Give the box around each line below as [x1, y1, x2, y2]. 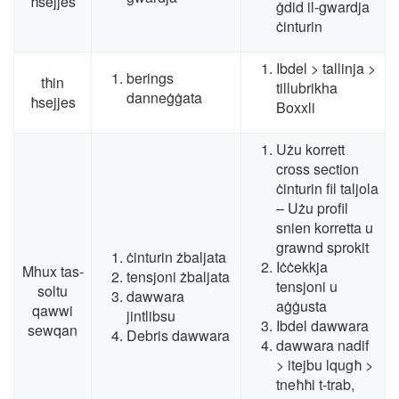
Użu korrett [276, 139, 345, 160]
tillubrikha [276, 77, 338, 99]
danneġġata [126, 87, 202, 109]
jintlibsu [126, 305, 175, 327]
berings [126, 68, 174, 89]
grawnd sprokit [276, 237, 369, 258]
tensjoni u [276, 276, 338, 297]
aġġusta [276, 296, 327, 317]
